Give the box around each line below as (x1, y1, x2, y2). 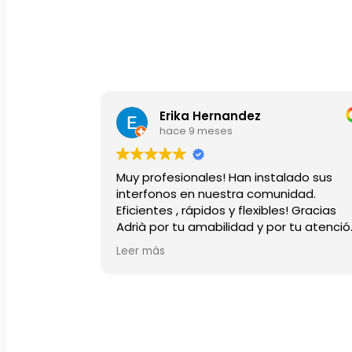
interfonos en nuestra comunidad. (113, 185, 313, 203)
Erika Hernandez (156, 107, 258, 124)
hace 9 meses (156, 123, 230, 138)
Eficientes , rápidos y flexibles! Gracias (113, 202, 334, 219)
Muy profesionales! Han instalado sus (113, 169, 330, 186)
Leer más (113, 244, 163, 259)
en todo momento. (113, 235, 226, 252)
